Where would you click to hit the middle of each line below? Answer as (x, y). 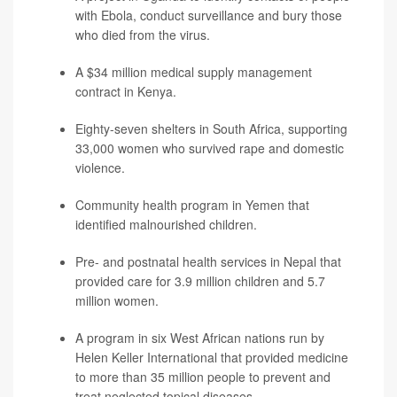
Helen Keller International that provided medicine (212, 358)
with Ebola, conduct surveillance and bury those (209, 16)
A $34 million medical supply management (194, 72)
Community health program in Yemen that (192, 205)
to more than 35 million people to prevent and (203, 377)
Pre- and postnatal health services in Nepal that (208, 262)
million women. (117, 301)
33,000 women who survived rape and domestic (210, 148)
